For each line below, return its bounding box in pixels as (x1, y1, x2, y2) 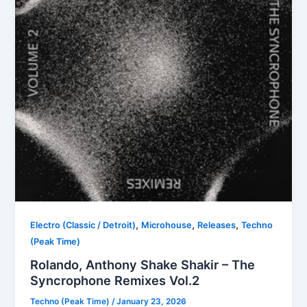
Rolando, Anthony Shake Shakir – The (30, 257, 256, 273)
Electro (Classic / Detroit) (30, 219, 136, 230)
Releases (197, 219, 236, 230)
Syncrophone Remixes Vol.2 (30, 273, 200, 288)
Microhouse (141, 219, 193, 230)
